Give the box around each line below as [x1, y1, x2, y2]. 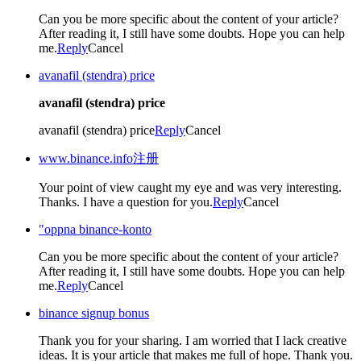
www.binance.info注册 [39, 151, 159, 165]
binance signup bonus [39, 305, 149, 320]
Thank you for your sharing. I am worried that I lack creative [39, 333, 346, 347]
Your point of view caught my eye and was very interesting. [39, 180, 342, 194]
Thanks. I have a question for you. [39, 194, 213, 209]
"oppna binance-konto [39, 222, 151, 236]
